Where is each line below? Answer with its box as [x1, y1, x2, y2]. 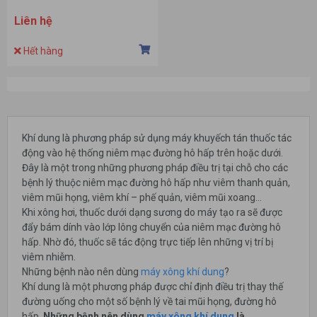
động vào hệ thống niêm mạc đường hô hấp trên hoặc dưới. [22, 147, 283, 159]
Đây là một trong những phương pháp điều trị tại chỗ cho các [22, 162, 288, 174]
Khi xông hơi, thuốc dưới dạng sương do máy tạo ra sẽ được [22, 207, 282, 219]
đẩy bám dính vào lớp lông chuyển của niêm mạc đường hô [22, 221, 281, 234]
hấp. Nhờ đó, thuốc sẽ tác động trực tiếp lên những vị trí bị [22, 236, 273, 248]
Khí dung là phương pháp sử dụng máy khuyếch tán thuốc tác [22, 132, 292, 144]
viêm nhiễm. [22, 251, 76, 263]
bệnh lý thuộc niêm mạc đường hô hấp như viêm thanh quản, [22, 177, 290, 189]
